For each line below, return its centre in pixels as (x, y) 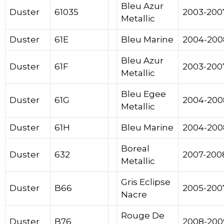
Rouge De (143, 216)
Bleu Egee (143, 94)
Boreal (135, 149)
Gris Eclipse (146, 182)
